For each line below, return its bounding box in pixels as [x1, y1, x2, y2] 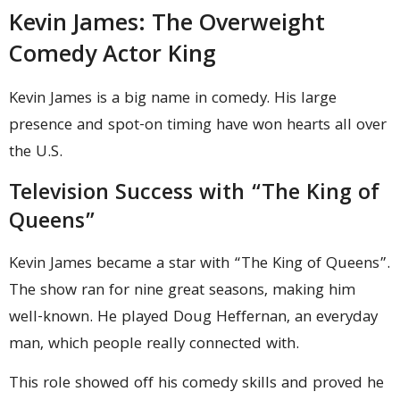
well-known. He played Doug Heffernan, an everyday [9, 304, 378, 331]
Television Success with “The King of [9, 176, 379, 212]
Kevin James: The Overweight [9, 6, 325, 46]
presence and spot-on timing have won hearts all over [9, 113, 387, 140]
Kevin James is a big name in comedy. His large [9, 87, 337, 113]
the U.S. [9, 140, 62, 167]
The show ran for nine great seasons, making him [9, 278, 355, 304]
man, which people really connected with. [9, 331, 299, 358]
